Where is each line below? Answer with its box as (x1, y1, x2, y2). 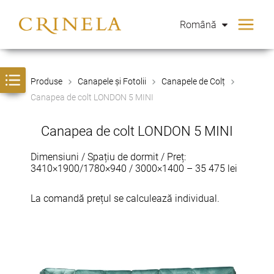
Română (179, 18, 219, 31)
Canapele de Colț (161, 76, 225, 86)
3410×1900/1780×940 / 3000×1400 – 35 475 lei (31, 163, 237, 174)
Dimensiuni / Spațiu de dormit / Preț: (31, 151, 186, 163)
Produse (31, 76, 62, 86)
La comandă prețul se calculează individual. (31, 193, 220, 204)
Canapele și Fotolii (78, 76, 146, 86)
